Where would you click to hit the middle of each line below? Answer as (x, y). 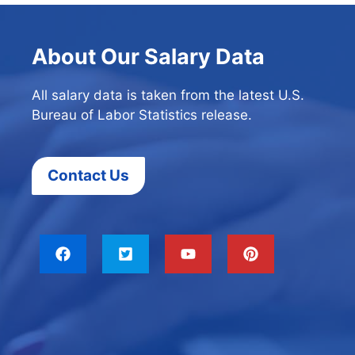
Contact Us (88, 175)
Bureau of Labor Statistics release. (142, 115)
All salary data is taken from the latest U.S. (168, 95)
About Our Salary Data (148, 56)
